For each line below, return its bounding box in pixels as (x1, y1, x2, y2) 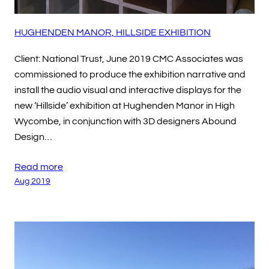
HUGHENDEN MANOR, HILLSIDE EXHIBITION (14, 28, 211, 38)
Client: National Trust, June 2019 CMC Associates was (14, 54, 243, 64)
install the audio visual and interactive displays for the (14, 85, 241, 95)
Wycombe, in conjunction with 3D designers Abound (14, 116, 237, 127)
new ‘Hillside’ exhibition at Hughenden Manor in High (14, 101, 235, 111)
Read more (14, 162, 63, 172)
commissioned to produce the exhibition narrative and (14, 70, 246, 80)
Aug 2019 (14, 177, 50, 186)
